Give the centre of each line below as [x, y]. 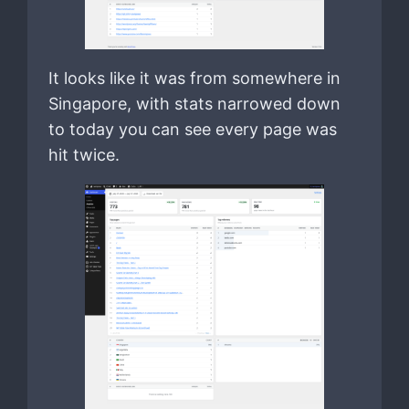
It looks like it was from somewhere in [194, 79]
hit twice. [84, 155]
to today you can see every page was [192, 130]
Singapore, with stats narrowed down [194, 104]
